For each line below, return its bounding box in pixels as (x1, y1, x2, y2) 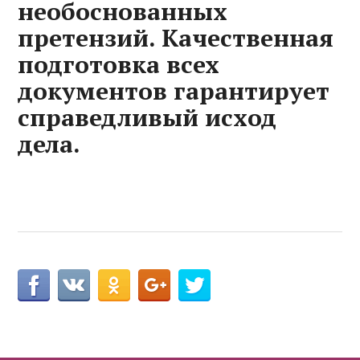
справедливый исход (18, 101, 277, 134)
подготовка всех (18, 48, 220, 81)
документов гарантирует (18, 75, 330, 108)
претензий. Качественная (18, 22, 334, 55)
